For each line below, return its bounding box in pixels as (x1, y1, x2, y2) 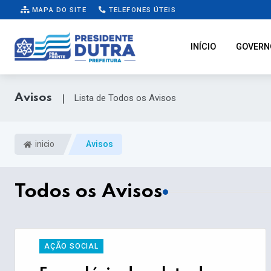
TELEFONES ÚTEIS (106, 5, 176, 14)
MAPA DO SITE (30, 5, 87, 14)
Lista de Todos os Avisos (74, 93, 176, 104)
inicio (33, 139, 54, 149)
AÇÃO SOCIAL (44, 242, 99, 251)
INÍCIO (191, 42, 216, 52)
